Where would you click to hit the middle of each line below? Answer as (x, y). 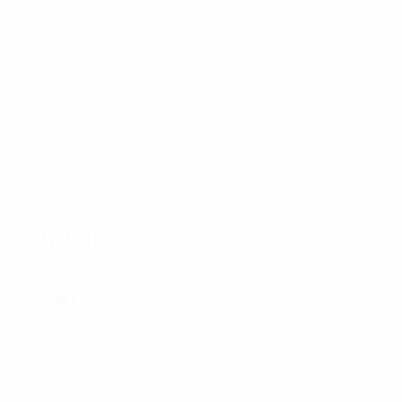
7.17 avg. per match (67, 169)
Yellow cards (252, 151)
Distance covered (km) (82, 151)
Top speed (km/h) (270, 97)
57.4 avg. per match (275, 25)
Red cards (39, 205)
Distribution (70, 238)
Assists (235, 61)
